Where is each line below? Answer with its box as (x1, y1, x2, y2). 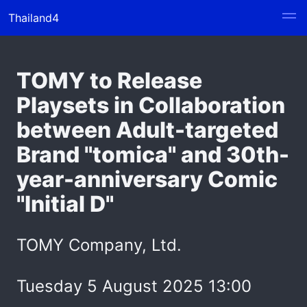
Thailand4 (8, 11, 59, 25)
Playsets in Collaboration (16, 92, 285, 119)
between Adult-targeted (16, 116, 278, 143)
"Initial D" (16, 191, 114, 217)
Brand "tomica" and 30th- (16, 141, 289, 168)
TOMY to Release (16, 67, 202, 94)
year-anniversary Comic (16, 166, 278, 193)
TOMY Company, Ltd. (16, 235, 182, 255)
